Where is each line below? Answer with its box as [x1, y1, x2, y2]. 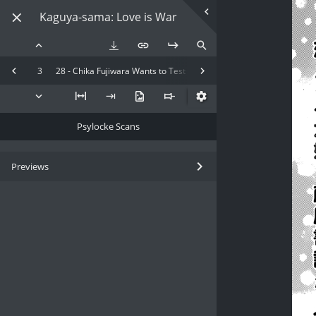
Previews [11, 160, 49, 174]
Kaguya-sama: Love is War [39, 9, 178, 25]
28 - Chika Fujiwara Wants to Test [56, 64, 186, 77]
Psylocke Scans [77, 120, 140, 133]
